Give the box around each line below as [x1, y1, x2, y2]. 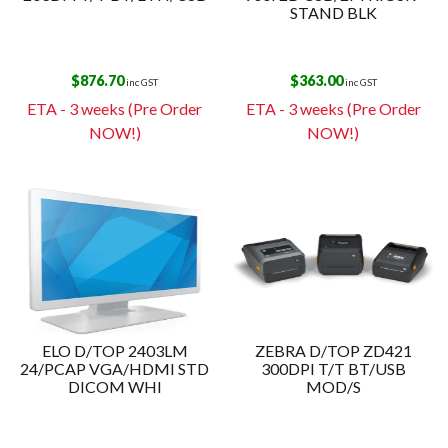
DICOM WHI [67, 376, 162, 396]
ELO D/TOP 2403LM [41, 340, 188, 360]
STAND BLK [289, 2, 377, 22]
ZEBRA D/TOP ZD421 [254, 340, 412, 360]
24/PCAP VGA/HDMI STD [20, 358, 210, 378]
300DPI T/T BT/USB [260, 358, 406, 378]
